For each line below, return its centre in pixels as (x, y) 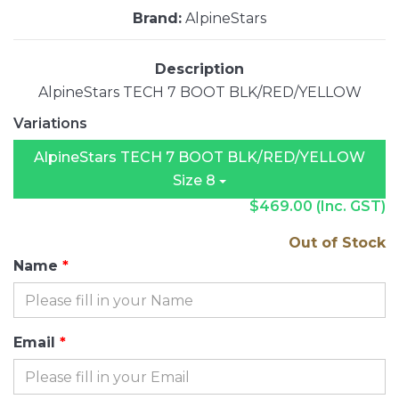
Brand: (157, 19)
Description (199, 69)
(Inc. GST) (351, 207)
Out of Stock (337, 243)
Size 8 (196, 181)
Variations (50, 124)
